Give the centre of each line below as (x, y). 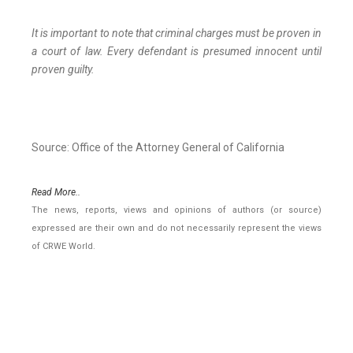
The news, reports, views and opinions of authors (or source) (176, 210)
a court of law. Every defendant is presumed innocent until (176, 52)
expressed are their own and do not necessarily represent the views (176, 229)
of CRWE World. (63, 247)
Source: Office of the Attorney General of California (158, 148)
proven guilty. (63, 70)
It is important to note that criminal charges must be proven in (176, 33)
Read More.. (56, 193)
